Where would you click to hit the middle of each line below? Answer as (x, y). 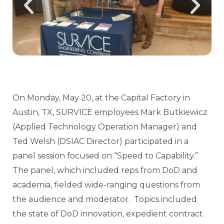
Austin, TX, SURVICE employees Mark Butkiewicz (110, 112)
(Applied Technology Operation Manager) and (105, 126)
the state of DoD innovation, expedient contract (108, 213)
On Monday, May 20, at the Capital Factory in (101, 97)
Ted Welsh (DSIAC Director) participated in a (100, 141)
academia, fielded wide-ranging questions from (106, 184)
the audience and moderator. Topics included (105, 199)
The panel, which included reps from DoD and (105, 170)
